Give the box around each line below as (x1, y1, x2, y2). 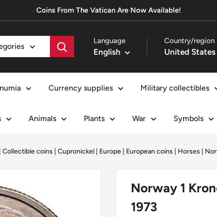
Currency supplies (48, 83, 113, 93)
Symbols (173, 113, 203, 123)
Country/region (164, 36, 215, 45)
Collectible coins (2, 147, 53, 155)
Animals (29, 113, 56, 123)
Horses (178, 147, 200, 155)
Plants (84, 113, 105, 123)
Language (93, 36, 125, 45)
